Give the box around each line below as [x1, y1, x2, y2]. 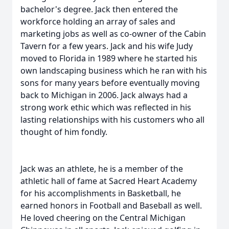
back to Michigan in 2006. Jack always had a [20, 89, 188, 101]
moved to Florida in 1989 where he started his [20, 53, 197, 64]
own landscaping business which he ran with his [20, 65, 207, 76]
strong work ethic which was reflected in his [20, 102, 191, 113]
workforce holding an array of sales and [20, 16, 175, 27]
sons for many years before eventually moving [20, 77, 200, 88]
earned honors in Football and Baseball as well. [20, 200, 202, 211]
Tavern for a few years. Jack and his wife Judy [20, 40, 193, 52]
